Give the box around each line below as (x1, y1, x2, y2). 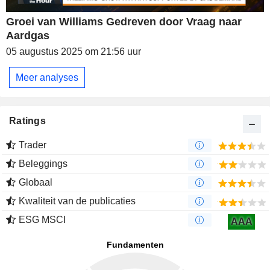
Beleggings (19, 159, 67, 169)
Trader (19, 140, 46, 151)
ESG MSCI (19, 215, 66, 225)
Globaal (19, 177, 52, 188)
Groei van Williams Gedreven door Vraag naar (6, 16, 242, 28)
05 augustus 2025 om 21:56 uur (6, 46, 141, 57)
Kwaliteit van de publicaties (19, 196, 136, 207)
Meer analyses (16, 72, 78, 83)
